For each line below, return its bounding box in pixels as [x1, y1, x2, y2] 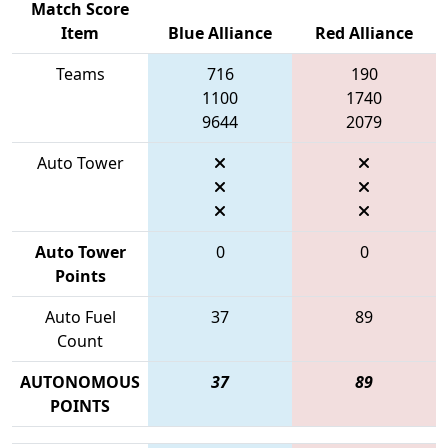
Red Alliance [315, 21, 413, 44]
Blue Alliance [168, 21, 272, 44]
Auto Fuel [44, 305, 116, 328]
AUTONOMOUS [20, 370, 140, 393]
